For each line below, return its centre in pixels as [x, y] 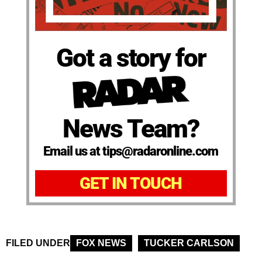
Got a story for [131, 58]
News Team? [131, 129]
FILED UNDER [38, 243]
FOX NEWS [101, 243]
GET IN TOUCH [131, 184]
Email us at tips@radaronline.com [131, 151]
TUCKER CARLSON [189, 243]
